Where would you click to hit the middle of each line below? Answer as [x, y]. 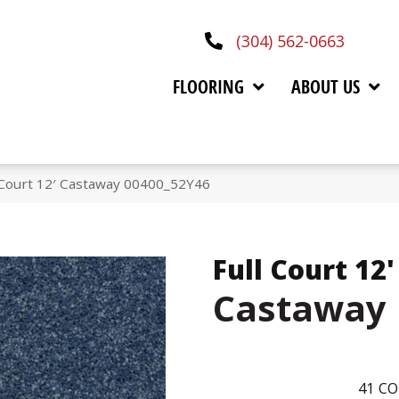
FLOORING [208, 86]
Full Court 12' [304, 270]
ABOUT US [325, 86]
